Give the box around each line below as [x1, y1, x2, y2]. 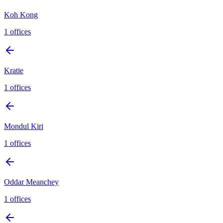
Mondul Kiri [4, 121, 43, 130]
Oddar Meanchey [4, 177, 59, 186]
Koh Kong [4, 10, 38, 19]
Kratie [4, 66, 23, 75]
